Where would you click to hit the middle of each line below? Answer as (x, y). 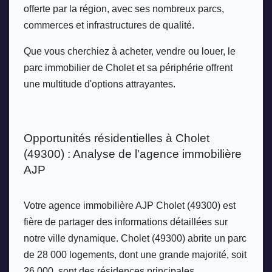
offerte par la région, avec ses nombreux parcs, (124, 8)
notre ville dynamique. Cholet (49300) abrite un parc (135, 238)
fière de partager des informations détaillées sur (126, 222)
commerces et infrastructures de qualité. (110, 25)
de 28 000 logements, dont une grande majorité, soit (135, 254)
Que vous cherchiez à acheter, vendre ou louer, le (130, 51)
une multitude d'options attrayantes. (100, 84)
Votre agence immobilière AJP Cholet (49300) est (130, 205)
